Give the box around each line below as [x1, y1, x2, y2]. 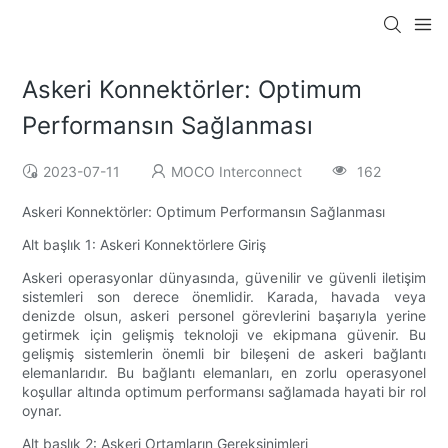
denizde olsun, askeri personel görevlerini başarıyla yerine [22, 307, 426, 325]
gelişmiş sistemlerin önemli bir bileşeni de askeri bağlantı [22, 345, 426, 363]
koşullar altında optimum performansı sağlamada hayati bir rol [22, 383, 426, 401]
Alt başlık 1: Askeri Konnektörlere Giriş [22, 236, 267, 254]
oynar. [22, 402, 63, 420]
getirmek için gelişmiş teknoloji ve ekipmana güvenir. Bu [22, 326, 426, 344]
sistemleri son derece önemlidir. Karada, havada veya [22, 288, 426, 306]
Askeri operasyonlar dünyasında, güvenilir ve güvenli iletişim [22, 269, 426, 287]
